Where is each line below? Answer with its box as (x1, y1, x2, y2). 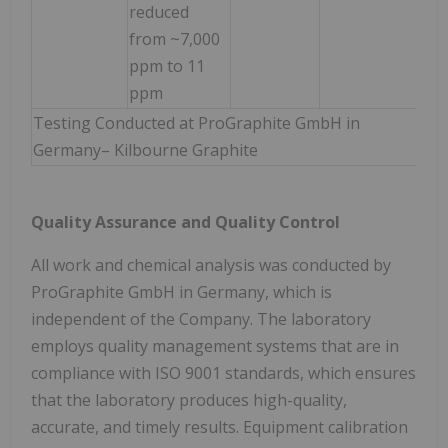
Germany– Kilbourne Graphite (33, 138, 258, 161)
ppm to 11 (129, 54, 205, 77)
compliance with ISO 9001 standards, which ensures (31, 361, 416, 384)
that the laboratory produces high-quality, (31, 388, 347, 411)
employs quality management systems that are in (31, 334, 399, 357)
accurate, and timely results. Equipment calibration (31, 415, 408, 438)
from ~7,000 (129, 27, 220, 50)
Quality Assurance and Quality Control (31, 210, 340, 233)
